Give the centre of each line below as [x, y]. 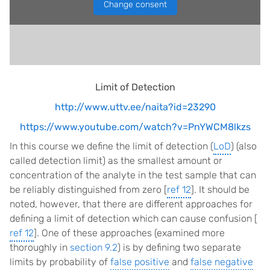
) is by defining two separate [179, 247]
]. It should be [220, 190]
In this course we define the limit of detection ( [111, 146]
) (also [244, 146]
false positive [140, 262]
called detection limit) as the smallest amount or [116, 161]
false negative [222, 262]
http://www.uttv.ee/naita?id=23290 [135, 107]
